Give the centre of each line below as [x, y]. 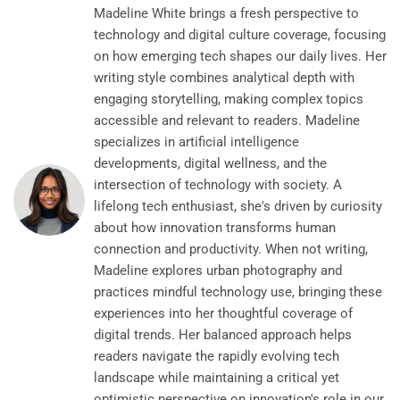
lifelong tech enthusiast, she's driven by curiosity [238, 207]
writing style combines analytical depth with [224, 78]
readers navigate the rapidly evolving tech [217, 357]
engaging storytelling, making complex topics [229, 100]
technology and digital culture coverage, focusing [240, 35]
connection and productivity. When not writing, [231, 250]
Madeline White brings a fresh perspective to [226, 14]
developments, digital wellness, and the [210, 164]
